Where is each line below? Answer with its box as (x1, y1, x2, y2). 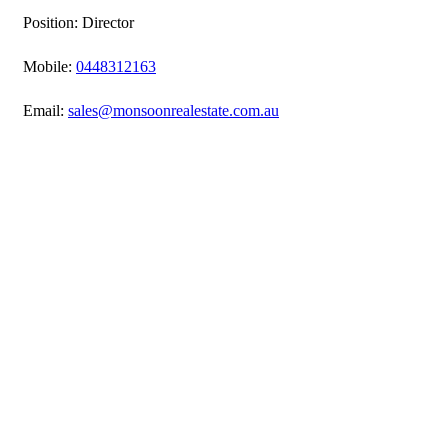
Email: (23, 101, 68, 119)
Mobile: (23, 57, 76, 75)
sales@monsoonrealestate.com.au (68, 101, 279, 119)
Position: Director (23, 13, 134, 31)
